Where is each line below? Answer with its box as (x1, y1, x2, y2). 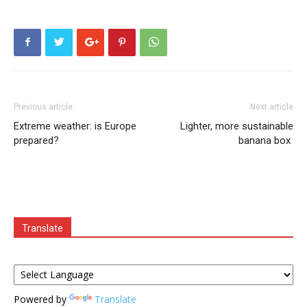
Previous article (14, 101, 73, 112)
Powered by (14, 292, 69, 306)
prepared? (14, 134, 59, 147)
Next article (250, 101, 293, 112)
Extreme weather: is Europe (14, 119, 136, 132)
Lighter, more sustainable (180, 119, 293, 132)
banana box (238, 134, 293, 147)
